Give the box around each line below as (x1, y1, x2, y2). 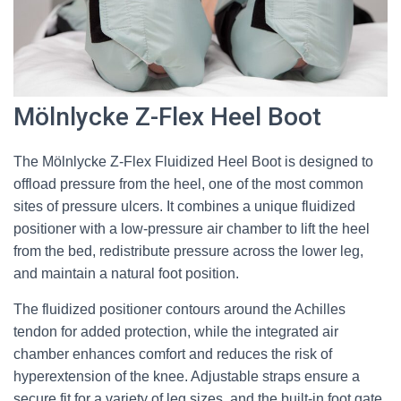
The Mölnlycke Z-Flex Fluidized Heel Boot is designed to (13, 154, 373, 170)
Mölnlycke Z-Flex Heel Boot (13, 102, 321, 132)
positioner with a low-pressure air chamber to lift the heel (13, 221, 370, 237)
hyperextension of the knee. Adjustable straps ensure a (13, 369, 360, 385)
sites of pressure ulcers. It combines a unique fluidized (13, 199, 355, 215)
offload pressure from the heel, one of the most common (13, 176, 363, 192)
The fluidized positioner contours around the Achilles (13, 302, 346, 318)
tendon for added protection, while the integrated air (13, 324, 338, 340)
